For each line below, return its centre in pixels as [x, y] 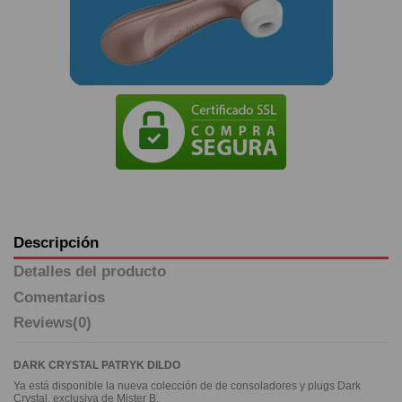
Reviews [43, 323]
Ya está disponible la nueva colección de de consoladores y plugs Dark [187, 386]
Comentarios [59, 297]
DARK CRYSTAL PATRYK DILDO [97, 365]
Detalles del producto [90, 271]
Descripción [56, 243]
